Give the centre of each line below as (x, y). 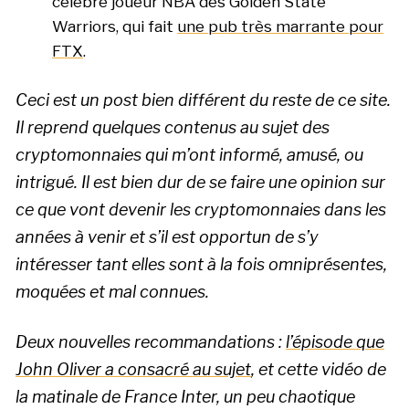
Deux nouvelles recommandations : (151, 342)
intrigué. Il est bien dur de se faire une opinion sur (200, 183)
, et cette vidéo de (319, 370)
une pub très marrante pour (280, 26)
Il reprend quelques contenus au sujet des (173, 128)
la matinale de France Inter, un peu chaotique (185, 397)
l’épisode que (335, 342)
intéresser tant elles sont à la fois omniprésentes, (201, 265)
